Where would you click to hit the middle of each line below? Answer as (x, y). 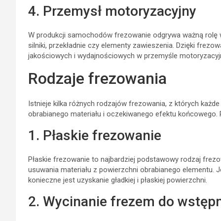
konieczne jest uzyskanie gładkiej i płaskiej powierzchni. (118, 180)
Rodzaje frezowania (97, 78)
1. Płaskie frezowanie (95, 135)
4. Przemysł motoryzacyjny (112, 11)
